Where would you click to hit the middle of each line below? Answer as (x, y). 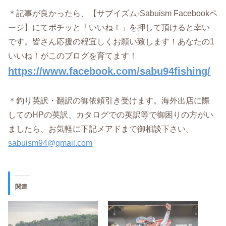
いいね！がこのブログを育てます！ (73, 55)
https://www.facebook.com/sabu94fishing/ (109, 71)
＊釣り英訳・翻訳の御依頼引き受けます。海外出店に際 (109, 100)
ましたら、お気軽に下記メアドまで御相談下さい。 (101, 128)
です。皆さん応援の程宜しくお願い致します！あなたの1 (111, 41)
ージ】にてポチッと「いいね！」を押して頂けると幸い (109, 27)
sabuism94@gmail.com (50, 143)
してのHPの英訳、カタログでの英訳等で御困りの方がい (111, 114)
